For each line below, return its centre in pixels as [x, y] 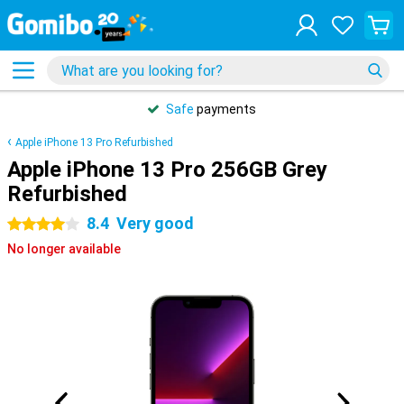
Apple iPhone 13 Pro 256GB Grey [167, 170]
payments [225, 109]
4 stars [28, 225]
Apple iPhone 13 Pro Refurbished [94, 142]
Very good [155, 223]
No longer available [64, 249]
